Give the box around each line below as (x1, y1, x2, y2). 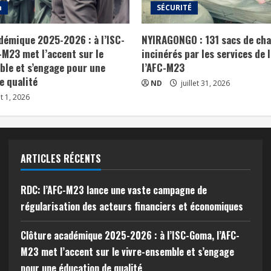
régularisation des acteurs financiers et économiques (20, 198, 243, 214)
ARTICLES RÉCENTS (20, 151, 101, 166)
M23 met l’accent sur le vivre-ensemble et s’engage (20, 244, 234, 259)
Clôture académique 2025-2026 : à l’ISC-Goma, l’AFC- (20, 227, 240, 243)
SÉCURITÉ (157, 2, 192, 13)
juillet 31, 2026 (179, 77, 230, 88)
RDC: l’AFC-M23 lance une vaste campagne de (20, 182, 207, 197)
